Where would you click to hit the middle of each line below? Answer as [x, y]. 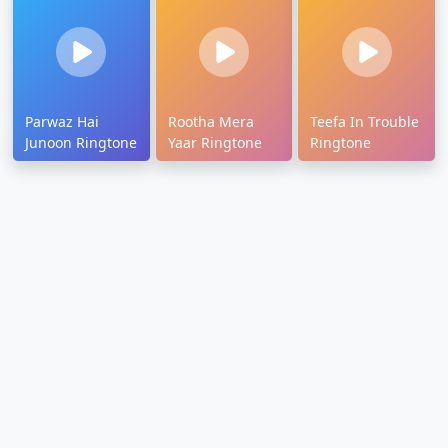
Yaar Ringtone [214, 143]
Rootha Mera [210, 122]
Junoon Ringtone [81, 143]
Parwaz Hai [62, 122]
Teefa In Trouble [365, 122]
